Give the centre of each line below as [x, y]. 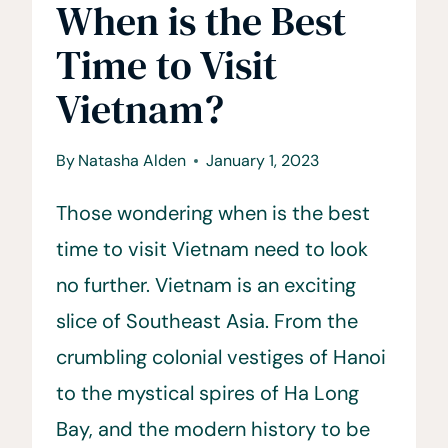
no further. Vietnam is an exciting [206, 284]
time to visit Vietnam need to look [212, 248]
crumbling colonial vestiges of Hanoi [221, 356]
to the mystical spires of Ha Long [207, 392]
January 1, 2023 [263, 160]
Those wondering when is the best [213, 212]
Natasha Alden [132, 160]
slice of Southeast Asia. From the [207, 320]
